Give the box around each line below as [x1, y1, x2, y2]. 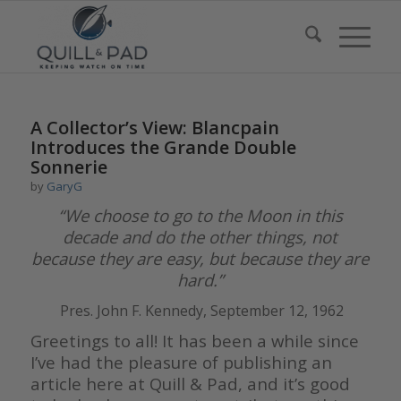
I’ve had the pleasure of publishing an [30, 351, 332, 374]
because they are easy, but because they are [31, 247, 370, 270]
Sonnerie [30, 155, 107, 179]
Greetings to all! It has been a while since [30, 329, 359, 353]
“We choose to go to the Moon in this [57, 204, 343, 227]
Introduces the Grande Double [30, 135, 296, 159]
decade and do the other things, [63, 226, 312, 249]
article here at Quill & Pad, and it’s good [30, 372, 350, 396]
